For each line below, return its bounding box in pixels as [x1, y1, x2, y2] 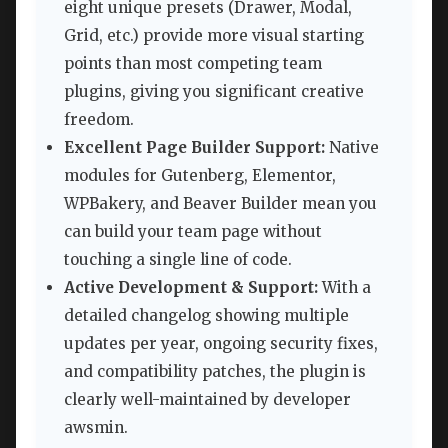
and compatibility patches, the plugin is [64, 362, 366, 382]
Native [325, 138, 379, 158]
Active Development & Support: [64, 278, 318, 298]
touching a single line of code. [64, 250, 292, 270]
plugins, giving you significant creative [64, 82, 364, 102]
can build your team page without [64, 222, 322, 242]
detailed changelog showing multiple [64, 306, 349, 326]
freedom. [64, 110, 134, 130]
